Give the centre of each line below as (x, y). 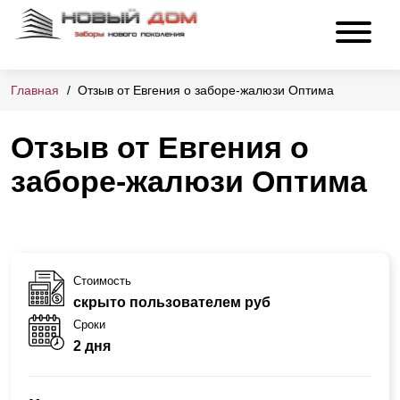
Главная (35, 91)
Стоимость (102, 280)
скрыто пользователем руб (172, 302)
